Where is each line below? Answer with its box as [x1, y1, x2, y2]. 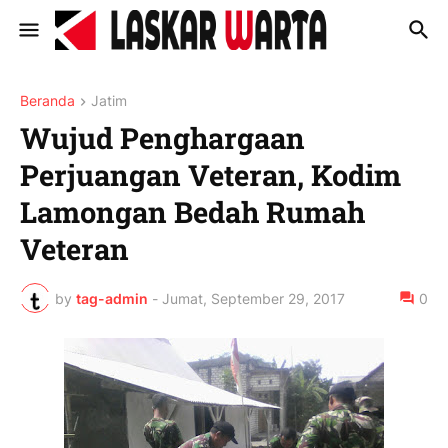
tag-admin [76, 289, 148, 307]
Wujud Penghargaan [20, 119, 305, 158]
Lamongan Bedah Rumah [20, 193, 365, 232]
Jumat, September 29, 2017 [162, 289, 345, 307]
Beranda [20, 92, 75, 109]
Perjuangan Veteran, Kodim [20, 156, 401, 195]
